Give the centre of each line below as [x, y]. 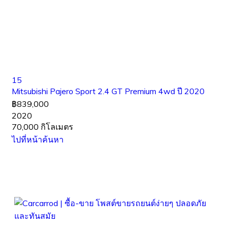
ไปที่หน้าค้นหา [38, 139]
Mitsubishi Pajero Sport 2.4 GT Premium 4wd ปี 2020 [108, 91]
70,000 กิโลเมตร [42, 127]
